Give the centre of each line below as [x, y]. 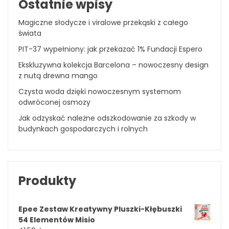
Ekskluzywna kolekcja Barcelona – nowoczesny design [113, 65]
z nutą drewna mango [58, 75]
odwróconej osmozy [54, 102]
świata [30, 33]
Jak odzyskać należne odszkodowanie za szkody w [107, 118]
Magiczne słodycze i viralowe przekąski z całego [103, 22]
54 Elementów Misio [57, 220]
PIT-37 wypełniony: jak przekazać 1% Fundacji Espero [110, 49]
